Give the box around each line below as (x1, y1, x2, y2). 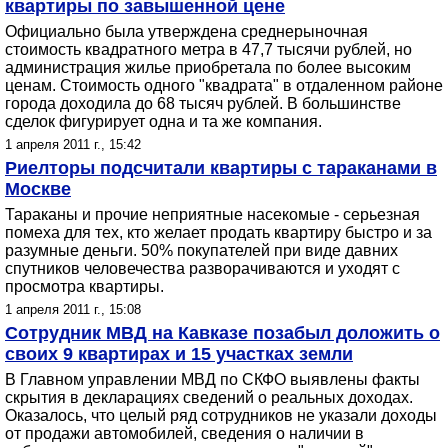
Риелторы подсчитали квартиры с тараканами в (5, 158, 437, 178)
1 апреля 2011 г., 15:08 (5, 302, 141, 317)
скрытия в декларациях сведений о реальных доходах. (5, 389, 413, 406)
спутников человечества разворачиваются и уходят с (5, 260, 400, 277)
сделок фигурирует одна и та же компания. (5, 113, 322, 130)
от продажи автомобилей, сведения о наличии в (5, 425, 364, 442)
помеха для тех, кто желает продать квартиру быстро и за (5, 224, 432, 241)
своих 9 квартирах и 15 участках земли (5, 344, 353, 364)
